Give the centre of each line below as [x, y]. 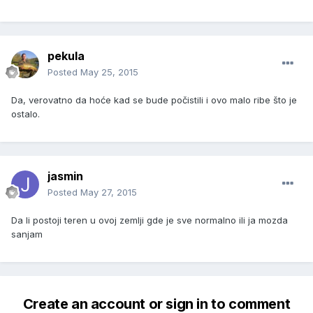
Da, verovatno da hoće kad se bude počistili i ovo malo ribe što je [154, 100]
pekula [66, 56]
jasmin [65, 176]
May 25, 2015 [109, 72]
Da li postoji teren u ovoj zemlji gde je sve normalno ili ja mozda [150, 220]
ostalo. [26, 114]
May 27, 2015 [109, 192]
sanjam [27, 234]
